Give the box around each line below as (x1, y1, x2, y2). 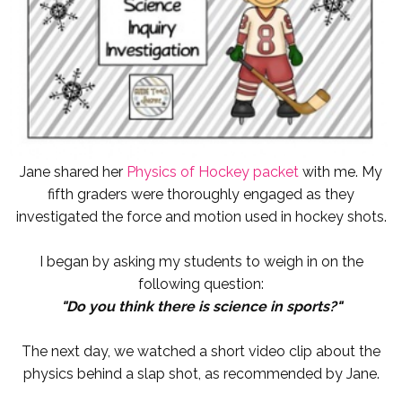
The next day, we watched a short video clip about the (22, 343, 380, 361)
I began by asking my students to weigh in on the (39, 253, 363, 271)
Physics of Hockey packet (127, 163, 299, 181)
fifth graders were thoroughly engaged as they (48, 186, 354, 204)
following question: (138, 275, 264, 293)
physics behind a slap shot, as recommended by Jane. (22, 365, 380, 383)
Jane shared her (20, 163, 127, 181)
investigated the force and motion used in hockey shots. (15, 208, 387, 226)
